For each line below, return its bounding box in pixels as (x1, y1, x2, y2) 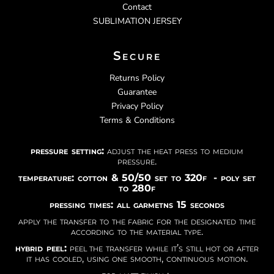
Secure (113, 48, 161, 63)
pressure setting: (31, 144, 104, 157)
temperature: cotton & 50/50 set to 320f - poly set (18, 171, 256, 183)
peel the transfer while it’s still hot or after (66, 242, 259, 254)
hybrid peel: (15, 242, 67, 254)
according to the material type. (71, 225, 203, 237)
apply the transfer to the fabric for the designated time (18, 215, 256, 227)
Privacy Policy (111, 100, 163, 112)
